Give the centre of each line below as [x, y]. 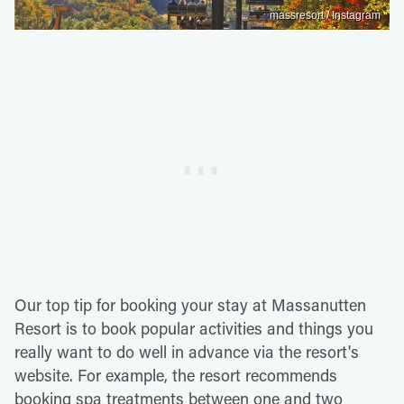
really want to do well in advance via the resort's [187, 351]
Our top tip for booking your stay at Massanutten [190, 304]
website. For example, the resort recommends [176, 375]
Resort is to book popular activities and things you [194, 328]
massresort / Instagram [325, 15]
